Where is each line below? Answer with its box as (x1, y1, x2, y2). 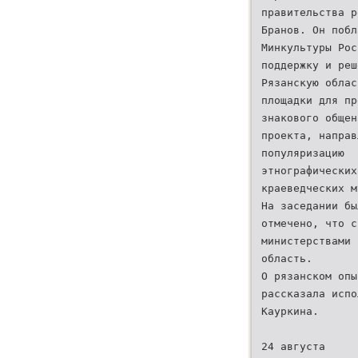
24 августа (261, 340, 325, 352)
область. (261, 253, 312, 265)
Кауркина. (261, 305, 319, 317)
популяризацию (261, 147, 344, 159)
